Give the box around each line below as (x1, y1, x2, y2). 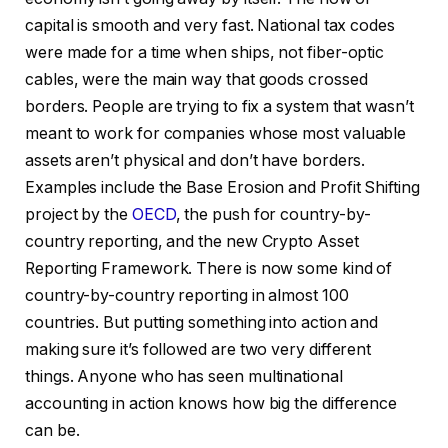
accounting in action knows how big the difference (25, 394, 398, 414)
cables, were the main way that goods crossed (25, 70, 368, 90)
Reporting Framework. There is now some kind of (25, 259, 393, 279)
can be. (25, 421, 80, 441)
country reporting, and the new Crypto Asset (25, 232, 359, 252)
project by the (25, 205, 132, 225)
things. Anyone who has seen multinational (25, 367, 343, 387)
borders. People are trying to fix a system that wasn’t (25, 97, 414, 117)
